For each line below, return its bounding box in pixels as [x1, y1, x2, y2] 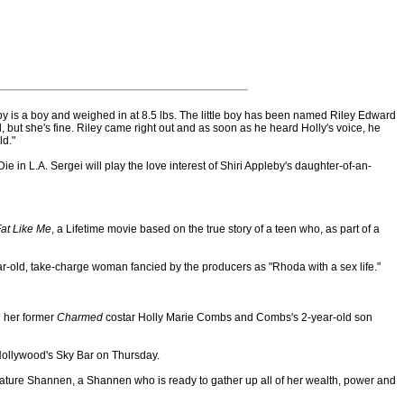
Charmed [57, 311, 103, 324]
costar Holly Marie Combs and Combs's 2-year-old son [103, 311, 372, 324]
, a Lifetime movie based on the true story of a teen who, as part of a [51, 223, 380, 235]
